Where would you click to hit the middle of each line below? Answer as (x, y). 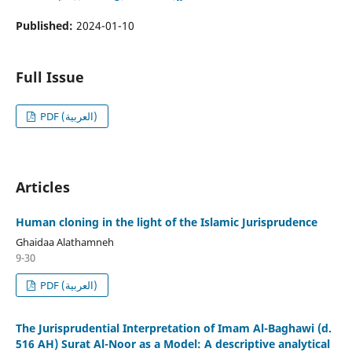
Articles (42, 187)
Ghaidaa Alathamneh (64, 242)
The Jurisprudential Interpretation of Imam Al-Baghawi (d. (173, 328)
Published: (46, 25)
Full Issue (49, 77)
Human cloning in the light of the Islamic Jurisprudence (166, 222)
